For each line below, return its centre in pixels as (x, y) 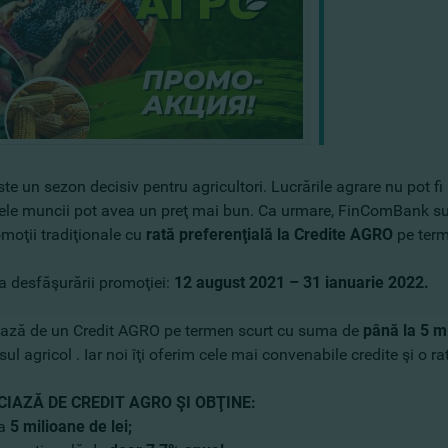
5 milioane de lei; (71, 426)
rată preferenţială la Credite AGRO (269, 234)
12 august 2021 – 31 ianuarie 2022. (301, 282)
